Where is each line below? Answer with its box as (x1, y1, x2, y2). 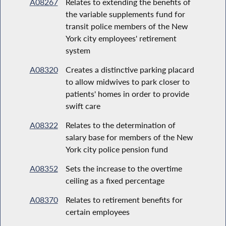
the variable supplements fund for (65, 9, 185, 19)
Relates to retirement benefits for (65, 194, 183, 204)
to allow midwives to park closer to (65, 76, 190, 86)
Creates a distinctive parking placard (65, 64, 194, 74)
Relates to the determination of (65, 120, 176, 130)
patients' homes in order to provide (65, 88, 189, 98)
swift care (65, 100, 100, 110)
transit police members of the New (65, 21, 188, 31)
